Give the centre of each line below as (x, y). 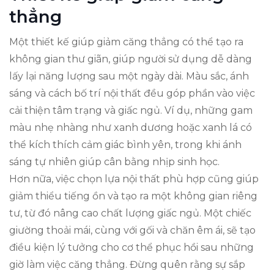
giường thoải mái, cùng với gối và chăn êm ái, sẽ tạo (132, 230)
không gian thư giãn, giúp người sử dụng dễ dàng (131, 59)
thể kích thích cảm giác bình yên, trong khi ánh (125, 144)
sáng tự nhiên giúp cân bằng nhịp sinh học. (114, 161)
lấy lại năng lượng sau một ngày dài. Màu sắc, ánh (129, 76)
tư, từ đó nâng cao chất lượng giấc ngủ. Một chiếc (130, 213)
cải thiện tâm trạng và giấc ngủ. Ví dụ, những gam (131, 110)
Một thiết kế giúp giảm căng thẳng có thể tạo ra (126, 42)
